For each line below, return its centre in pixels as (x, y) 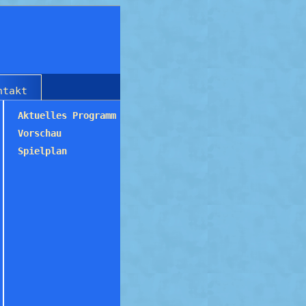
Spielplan (42, 151)
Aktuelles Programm (67, 115)
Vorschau (40, 133)
